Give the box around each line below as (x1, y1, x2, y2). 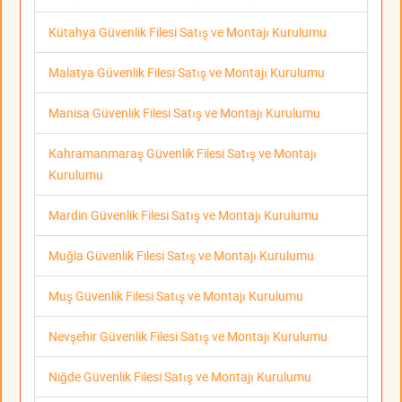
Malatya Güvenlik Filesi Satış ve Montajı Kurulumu (48, 63, 325, 81)
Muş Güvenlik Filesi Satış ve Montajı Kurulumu (48, 286, 303, 304)
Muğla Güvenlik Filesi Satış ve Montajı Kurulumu (48, 246, 314, 264)
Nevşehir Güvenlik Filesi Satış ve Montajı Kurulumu (48, 327, 328, 345)
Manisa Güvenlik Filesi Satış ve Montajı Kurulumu (48, 103, 320, 121)
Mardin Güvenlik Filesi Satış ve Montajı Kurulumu (48, 205, 319, 223)
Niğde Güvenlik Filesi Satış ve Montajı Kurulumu (48, 367, 311, 385)
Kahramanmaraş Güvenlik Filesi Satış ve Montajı (48, 144, 317, 162)
